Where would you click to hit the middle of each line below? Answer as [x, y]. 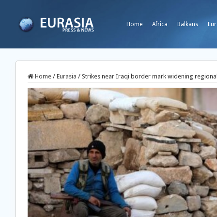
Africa [160, 24]
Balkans [188, 24]
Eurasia [67, 76]
